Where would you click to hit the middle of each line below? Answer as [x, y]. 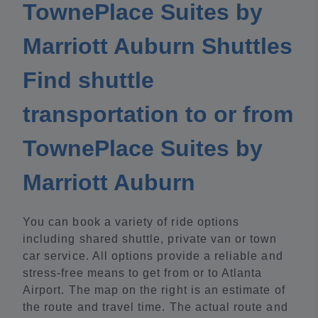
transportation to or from [158, 115]
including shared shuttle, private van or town [150, 239]
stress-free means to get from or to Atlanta [143, 273]
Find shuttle [88, 81]
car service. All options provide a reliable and [153, 256]
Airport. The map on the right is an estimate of [154, 290]
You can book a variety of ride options [131, 222]
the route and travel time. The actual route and [155, 307]
